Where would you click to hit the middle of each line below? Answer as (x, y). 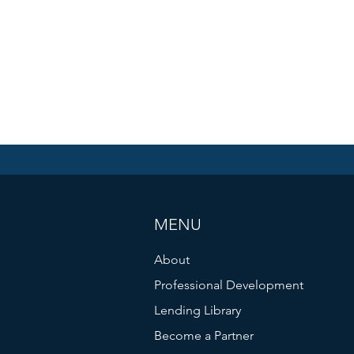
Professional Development (229, 285)
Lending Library (198, 310)
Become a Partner (204, 335)
